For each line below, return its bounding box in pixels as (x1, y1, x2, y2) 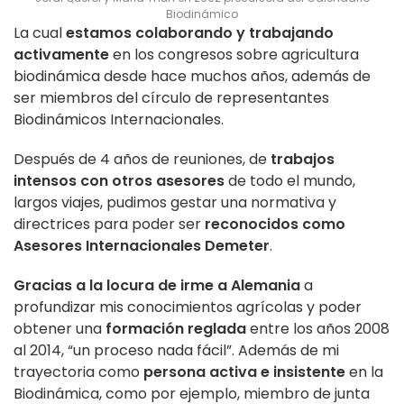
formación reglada (106, 317, 246, 339)
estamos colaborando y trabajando (66, 22, 334, 43)
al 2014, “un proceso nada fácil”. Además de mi (14, 339, 339, 361)
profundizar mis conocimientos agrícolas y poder (14, 296, 362, 317)
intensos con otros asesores (14, 170, 225, 191)
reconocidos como (205, 213, 345, 234)
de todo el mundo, (225, 170, 355, 191)
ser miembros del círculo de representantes (14, 87, 329, 108)
